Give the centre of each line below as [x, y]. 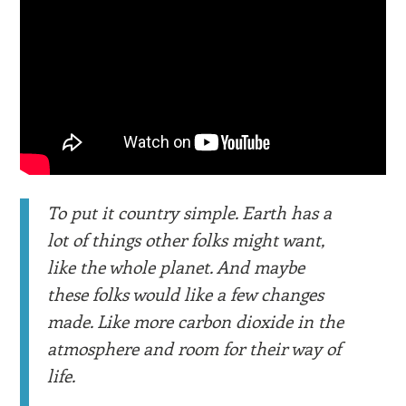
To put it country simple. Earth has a [190, 212]
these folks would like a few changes [186, 293]
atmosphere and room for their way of [194, 348]
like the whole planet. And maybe [176, 266]
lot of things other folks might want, [186, 239]
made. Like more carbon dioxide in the [196, 320]
